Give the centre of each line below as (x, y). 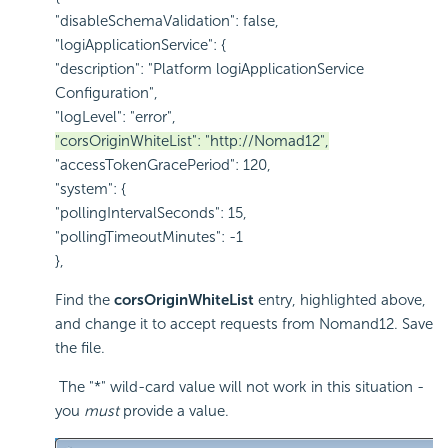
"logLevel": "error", (115, 117)
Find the (84, 300)
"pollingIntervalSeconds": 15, (151, 213)
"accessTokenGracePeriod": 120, (163, 165)
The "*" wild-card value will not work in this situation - (239, 387)
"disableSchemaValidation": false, (167, 21)
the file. (80, 348)
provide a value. (174, 411)
